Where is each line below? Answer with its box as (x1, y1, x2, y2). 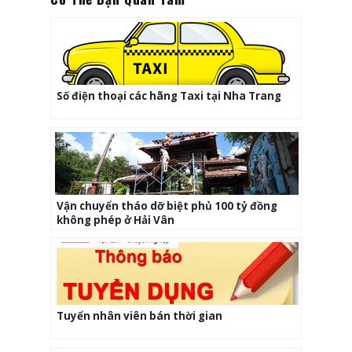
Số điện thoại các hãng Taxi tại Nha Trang (57, 88, 281, 103)
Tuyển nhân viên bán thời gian (57, 308, 222, 323)
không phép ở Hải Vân (57, 212, 174, 227)
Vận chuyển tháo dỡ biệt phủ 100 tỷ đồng (57, 198, 277, 213)
